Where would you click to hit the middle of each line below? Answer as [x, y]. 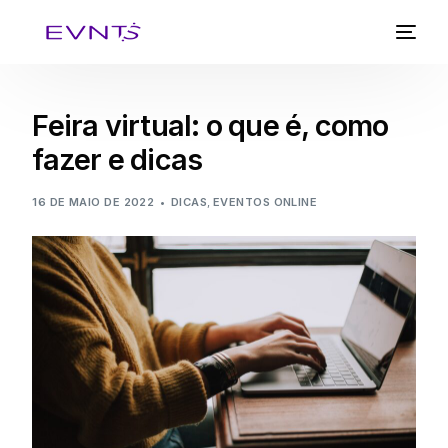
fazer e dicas [117, 159]
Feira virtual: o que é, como [210, 125]
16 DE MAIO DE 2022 [93, 202]
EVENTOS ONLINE [265, 202]
